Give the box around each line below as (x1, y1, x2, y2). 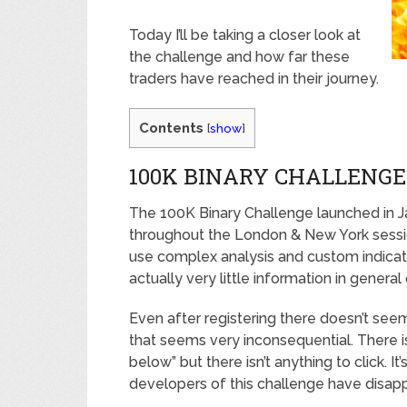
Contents (139, 120, 203, 136)
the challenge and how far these (129, 48, 350, 65)
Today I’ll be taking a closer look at (129, 26, 361, 44)
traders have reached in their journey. (129, 70, 379, 87)
